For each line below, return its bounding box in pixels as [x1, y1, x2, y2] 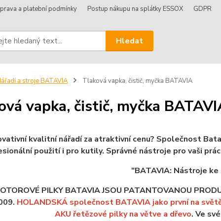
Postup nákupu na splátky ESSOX [87, 4, 183, 13]
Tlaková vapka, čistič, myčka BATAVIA [80, 76, 192, 85]
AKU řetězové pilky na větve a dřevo [55, 209, 192, 220]
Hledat [116, 35, 144, 46]
